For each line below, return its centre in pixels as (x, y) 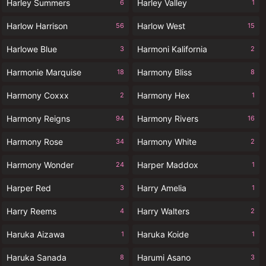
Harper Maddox (168, 165)
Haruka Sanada (37, 257)
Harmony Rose (35, 142)
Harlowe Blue (32, 49)
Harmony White (167, 142)
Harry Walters (163, 211)
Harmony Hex (164, 95)
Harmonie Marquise (44, 72)
